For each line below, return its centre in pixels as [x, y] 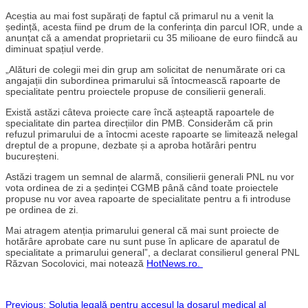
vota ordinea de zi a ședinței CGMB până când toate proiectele [142, 188]
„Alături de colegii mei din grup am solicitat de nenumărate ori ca [145, 70]
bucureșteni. [32, 156]
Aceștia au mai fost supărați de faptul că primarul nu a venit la [140, 16]
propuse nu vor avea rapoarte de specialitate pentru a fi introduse [148, 199]
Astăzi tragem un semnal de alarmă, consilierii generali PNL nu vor [150, 177]
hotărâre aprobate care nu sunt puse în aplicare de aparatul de [143, 242]
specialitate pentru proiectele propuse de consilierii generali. [136, 92]
